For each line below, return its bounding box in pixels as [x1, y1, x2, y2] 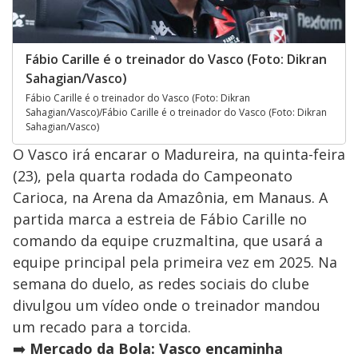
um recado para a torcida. [13, 316, 191, 336]
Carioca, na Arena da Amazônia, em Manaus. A [13, 187, 328, 207]
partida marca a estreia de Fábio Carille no [13, 209, 307, 229]
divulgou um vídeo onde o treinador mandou [13, 295, 320, 315]
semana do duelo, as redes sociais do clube [13, 273, 309, 293]
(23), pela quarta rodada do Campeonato [13, 165, 292, 185]
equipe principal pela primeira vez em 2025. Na [13, 252, 337, 272]
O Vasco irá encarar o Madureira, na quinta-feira [13, 144, 345, 164]
